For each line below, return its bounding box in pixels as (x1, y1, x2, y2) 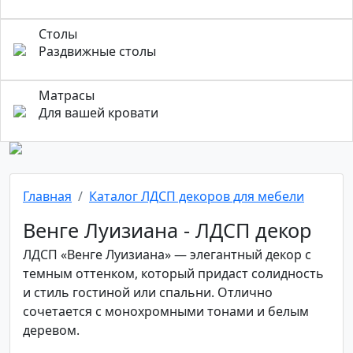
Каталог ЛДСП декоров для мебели (89, 188, 304, 205)
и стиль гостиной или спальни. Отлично (23, 284, 273, 301)
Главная (23, 188, 72, 205)
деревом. (23, 321, 80, 339)
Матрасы (39, 87, 95, 104)
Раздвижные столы (39, 43, 156, 60)
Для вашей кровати (39, 104, 158, 121)
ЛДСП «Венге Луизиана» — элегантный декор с (23, 246, 311, 263)
